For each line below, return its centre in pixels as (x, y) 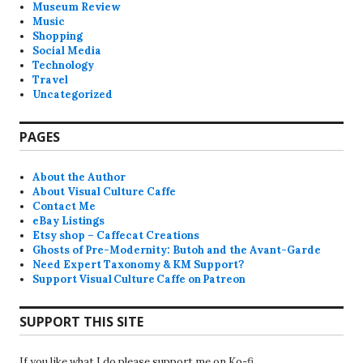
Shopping (58, 36)
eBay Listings (69, 221)
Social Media (67, 51)
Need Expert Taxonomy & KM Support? (139, 265)
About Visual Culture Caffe (105, 192)
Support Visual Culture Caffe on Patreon (139, 279)
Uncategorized (73, 94)
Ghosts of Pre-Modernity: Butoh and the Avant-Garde (177, 250)
